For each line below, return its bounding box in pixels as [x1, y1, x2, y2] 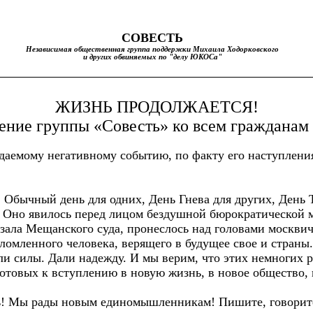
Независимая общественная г [26, 45, 130, 53]
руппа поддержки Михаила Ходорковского [130, 45, 279, 53]
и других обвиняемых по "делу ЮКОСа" [82, 53, 222, 61]
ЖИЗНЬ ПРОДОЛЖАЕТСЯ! [54, 97, 259, 116]
